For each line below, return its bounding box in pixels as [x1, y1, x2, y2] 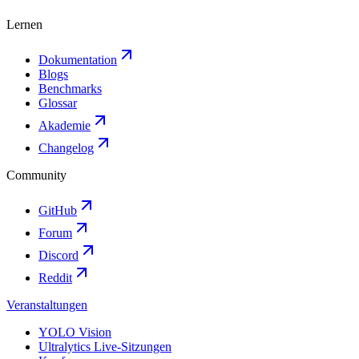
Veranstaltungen [6, 298, 87, 313]
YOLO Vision [38, 325, 111, 340]
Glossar [38, 96, 77, 111]
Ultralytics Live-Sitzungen [38, 340, 171, 354]
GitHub [38, 204, 77, 218]
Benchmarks [38, 82, 102, 96]
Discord [38, 248, 79, 263]
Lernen [6, 18, 42, 32]
